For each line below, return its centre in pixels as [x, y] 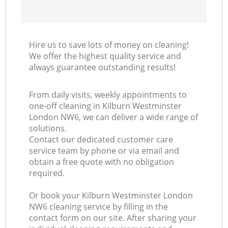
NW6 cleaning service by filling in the [99, 207]
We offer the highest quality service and [105, 56]
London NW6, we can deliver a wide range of [114, 117]
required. [47, 173]
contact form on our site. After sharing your [113, 218]
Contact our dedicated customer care [101, 140]
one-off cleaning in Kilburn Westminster [106, 106]
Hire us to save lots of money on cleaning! [109, 45]
